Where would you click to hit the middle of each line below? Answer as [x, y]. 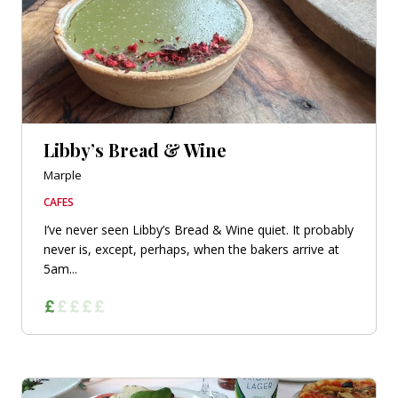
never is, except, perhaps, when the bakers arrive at [191, 249]
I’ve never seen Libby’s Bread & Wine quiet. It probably [199, 229]
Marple [63, 175]
